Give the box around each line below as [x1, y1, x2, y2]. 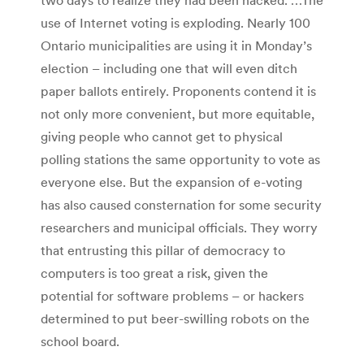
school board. [41, 332, 123, 349]
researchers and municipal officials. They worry [41, 219, 318, 236]
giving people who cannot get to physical [41, 128, 283, 145]
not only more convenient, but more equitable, [41, 105, 314, 122]
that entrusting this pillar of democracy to [41, 241, 285, 258]
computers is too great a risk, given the [41, 264, 268, 281]
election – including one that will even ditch [41, 59, 297, 76]
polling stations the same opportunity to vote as [41, 150, 320, 167]
